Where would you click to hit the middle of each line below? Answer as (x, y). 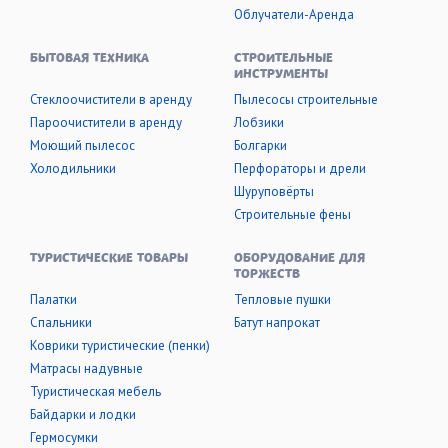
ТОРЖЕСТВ (267, 275)
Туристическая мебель (95, 391)
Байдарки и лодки (83, 414)
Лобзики (259, 122)
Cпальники (61, 322)
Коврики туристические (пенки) (120, 345)
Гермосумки (64, 437)
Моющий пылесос (82, 145)
